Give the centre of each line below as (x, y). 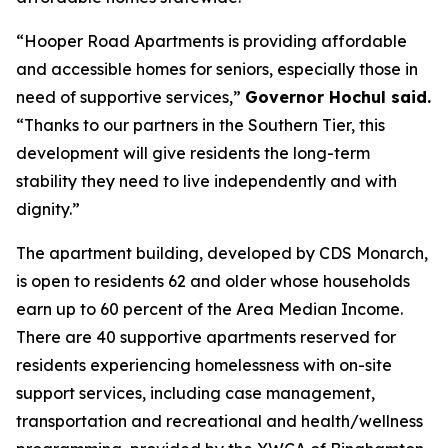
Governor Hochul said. (338, 97)
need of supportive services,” (130, 97)
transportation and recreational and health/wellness (219, 421)
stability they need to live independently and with (206, 181)
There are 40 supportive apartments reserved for (206, 337)
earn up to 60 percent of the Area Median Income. (209, 309)
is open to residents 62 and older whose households (213, 281)
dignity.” (48, 209)
